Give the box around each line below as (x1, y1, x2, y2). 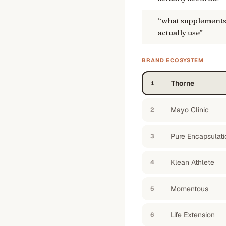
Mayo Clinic (171, 105, 209, 115)
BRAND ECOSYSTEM (142, 56, 204, 64)
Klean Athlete (171, 158, 214, 167)
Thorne (171, 79, 194, 88)
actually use (158, 28, 200, 37)
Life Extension (171, 210, 215, 219)
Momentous (171, 184, 208, 193)
